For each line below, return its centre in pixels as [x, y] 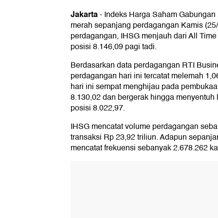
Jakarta [84, 15]
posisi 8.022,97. [98, 108]
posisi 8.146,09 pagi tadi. [114, 47]
